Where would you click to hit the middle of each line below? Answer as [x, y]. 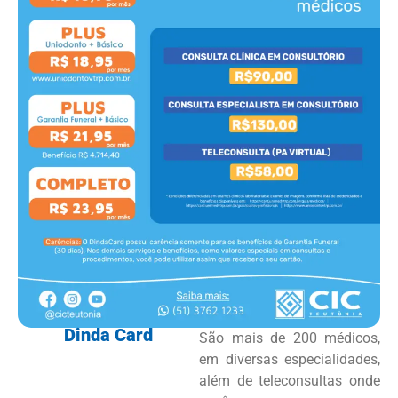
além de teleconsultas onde [290, 381]
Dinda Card [108, 335]
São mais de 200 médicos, [290, 338]
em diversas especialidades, [290, 360]
